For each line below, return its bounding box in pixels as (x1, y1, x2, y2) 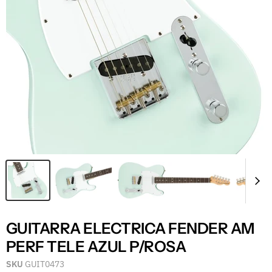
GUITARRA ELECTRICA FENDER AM (6, 219, 254, 237)
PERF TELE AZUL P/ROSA (6, 237, 186, 256)
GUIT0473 (25, 258, 64, 270)
